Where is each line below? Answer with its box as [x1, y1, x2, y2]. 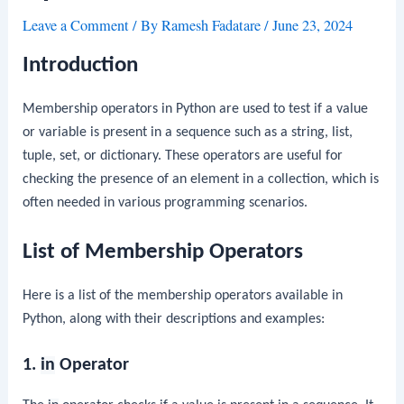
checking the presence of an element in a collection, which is [23, 171, 380, 187]
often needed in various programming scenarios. [23, 195, 308, 210]
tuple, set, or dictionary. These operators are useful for [23, 148, 344, 163]
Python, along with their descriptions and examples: [23, 311, 326, 326]
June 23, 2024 [272, 15, 353, 36]
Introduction [23, 53, 139, 77]
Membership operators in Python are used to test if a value [23, 101, 369, 116]
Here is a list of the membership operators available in [23, 288, 344, 303]
